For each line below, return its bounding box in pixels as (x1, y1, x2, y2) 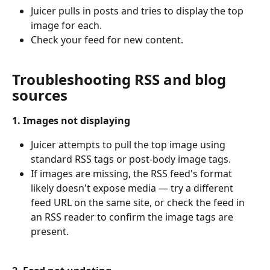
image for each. (31, 18, 102, 32)
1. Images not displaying (12, 113, 130, 127)
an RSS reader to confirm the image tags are (31, 210, 236, 224)
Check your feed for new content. (31, 33, 183, 46)
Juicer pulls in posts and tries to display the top (31, 4, 246, 17)
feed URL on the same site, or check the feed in (31, 196, 247, 210)
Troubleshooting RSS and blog (12, 69, 230, 89)
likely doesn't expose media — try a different (31, 181, 236, 195)
